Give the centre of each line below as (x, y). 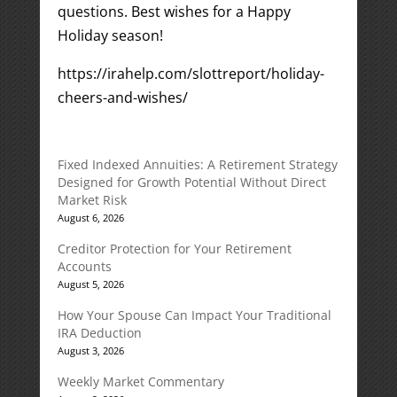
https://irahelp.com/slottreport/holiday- (191, 74)
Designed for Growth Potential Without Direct (191, 182)
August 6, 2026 (90, 218)
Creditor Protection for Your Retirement (174, 249)
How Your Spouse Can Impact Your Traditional (194, 315)
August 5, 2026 (90, 284)
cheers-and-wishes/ (122, 97)
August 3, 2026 (90, 350)
